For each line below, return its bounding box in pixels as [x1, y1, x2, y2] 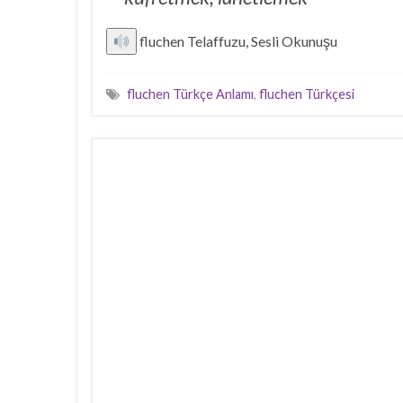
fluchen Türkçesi [259, 86, 354, 102]
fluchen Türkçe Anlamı [127, 86, 254, 102]
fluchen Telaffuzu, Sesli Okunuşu [139, 32, 338, 49]
